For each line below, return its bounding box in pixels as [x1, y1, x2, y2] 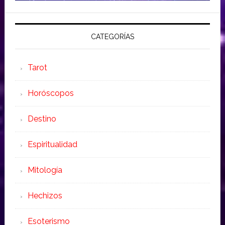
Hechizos [27, 191, 62, 201]
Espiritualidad [27, 140, 77, 150]
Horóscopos [27, 88, 74, 98]
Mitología [27, 165, 62, 175]
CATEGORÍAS [90, 33, 134, 41]
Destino [27, 114, 56, 124]
